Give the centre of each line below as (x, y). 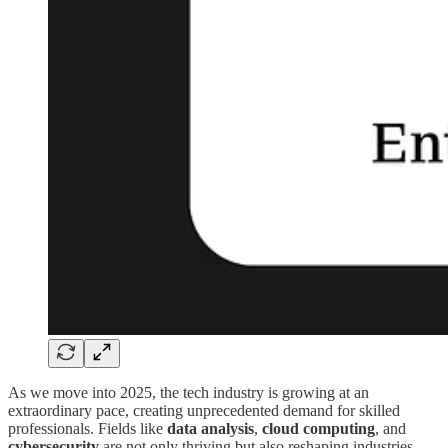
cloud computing (318, 428)
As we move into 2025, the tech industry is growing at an (188, 392)
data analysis (210, 428)
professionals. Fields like (87, 428)
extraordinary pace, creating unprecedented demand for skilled (204, 410)
